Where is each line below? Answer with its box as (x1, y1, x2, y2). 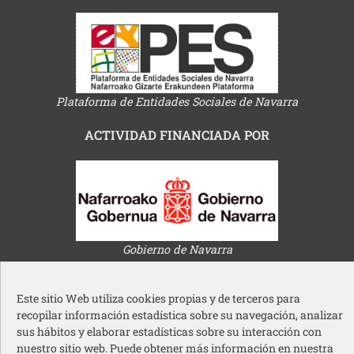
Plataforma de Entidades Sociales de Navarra (56, 94, 298, 110)
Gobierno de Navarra (122, 242, 232, 257)
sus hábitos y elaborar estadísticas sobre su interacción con (17, 324, 322, 339)
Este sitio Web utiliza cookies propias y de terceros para (17, 291, 300, 306)
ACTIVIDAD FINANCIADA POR (85, 126, 269, 144)
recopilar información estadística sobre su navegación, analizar (17, 307, 343, 322)
